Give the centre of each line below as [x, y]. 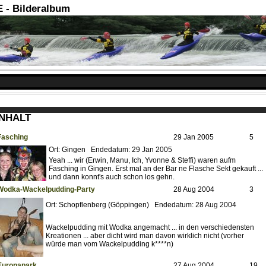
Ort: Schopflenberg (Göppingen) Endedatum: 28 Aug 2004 [141, 205]
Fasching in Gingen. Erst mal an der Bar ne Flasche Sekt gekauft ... [156, 169]
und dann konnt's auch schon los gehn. [112, 177]
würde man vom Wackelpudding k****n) [110, 244]
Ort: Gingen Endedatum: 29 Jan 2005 [110, 150]
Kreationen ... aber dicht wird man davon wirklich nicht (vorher [145, 236]
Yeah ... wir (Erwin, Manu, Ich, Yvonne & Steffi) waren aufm [142, 161]
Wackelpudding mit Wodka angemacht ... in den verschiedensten [150, 228]
